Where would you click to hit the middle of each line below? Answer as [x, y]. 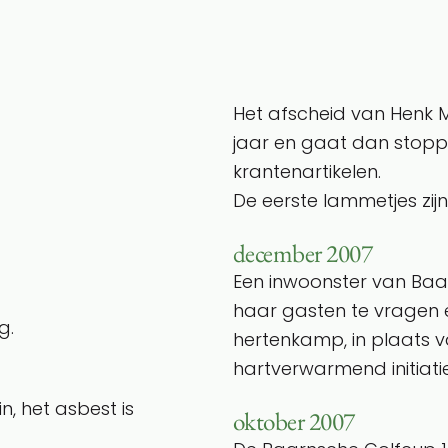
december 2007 [303, 253]
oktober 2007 [294, 421]
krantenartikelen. [307, 171]
